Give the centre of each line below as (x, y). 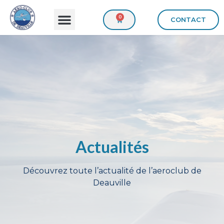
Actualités (112, 146)
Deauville (112, 182)
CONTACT (188, 19)
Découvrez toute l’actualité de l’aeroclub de (112, 170)
